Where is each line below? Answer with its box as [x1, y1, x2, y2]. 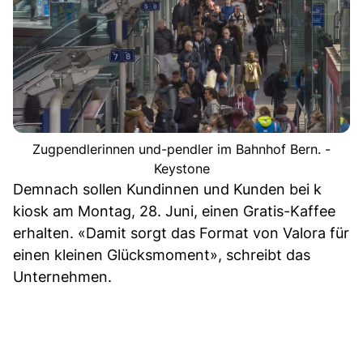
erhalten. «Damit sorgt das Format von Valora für [13, 224, 349, 241]
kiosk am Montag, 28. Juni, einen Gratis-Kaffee [13, 202, 335, 220]
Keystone [153, 160, 210, 177]
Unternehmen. [13, 267, 112, 285]
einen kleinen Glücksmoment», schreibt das [13, 246, 310, 263]
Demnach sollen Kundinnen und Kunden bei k [13, 180, 322, 198]
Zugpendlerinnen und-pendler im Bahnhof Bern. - [32, 140, 331, 157]
